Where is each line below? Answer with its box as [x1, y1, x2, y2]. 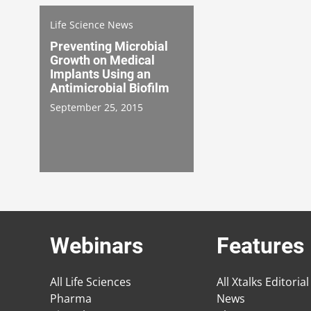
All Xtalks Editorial [217, 274, 309, 290]
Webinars [50, 233, 143, 260]
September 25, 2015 [50, 100, 143, 114]
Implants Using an [50, 66, 151, 81]
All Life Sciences [50, 274, 131, 290]
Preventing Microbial [50, 38, 168, 53]
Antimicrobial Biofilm [50, 80, 169, 95]
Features [217, 233, 304, 260]
